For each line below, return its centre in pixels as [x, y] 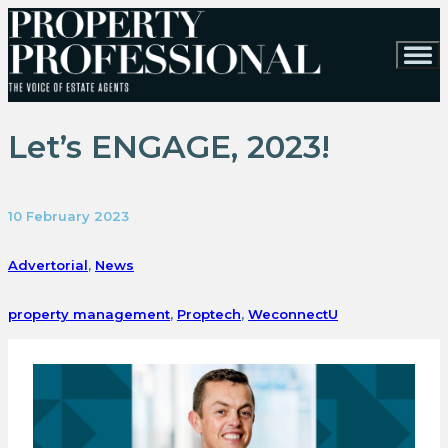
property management [89, 313]
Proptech [209, 313]
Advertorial [48, 264]
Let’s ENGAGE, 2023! [169, 147]
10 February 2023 [68, 215]
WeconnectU [293, 313]
